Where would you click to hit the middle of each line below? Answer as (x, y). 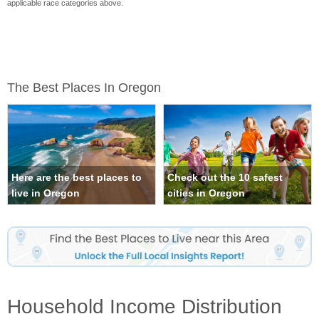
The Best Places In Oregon (84, 88)
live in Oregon (46, 193)
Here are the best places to (77, 178)
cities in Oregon (206, 193)
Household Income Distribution (145, 306)
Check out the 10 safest (225, 178)
